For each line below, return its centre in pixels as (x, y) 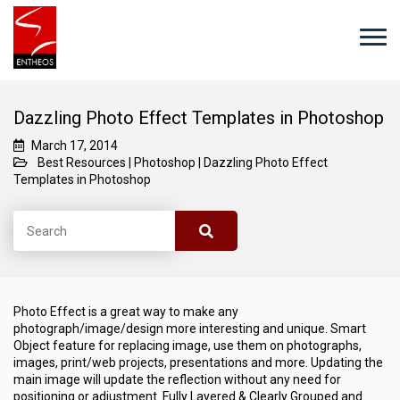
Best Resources (82, 162)
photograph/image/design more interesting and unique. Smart (190, 329)
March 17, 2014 (75, 146)
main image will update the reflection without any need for (177, 379)
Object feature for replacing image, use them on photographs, (187, 346)
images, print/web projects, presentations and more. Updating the (198, 362)
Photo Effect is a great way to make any (126, 312)
